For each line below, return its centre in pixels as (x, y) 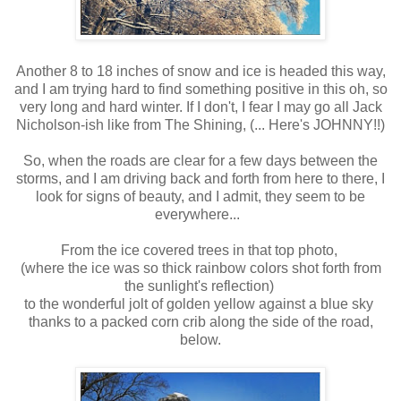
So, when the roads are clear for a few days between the (200, 160)
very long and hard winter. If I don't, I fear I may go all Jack (200, 107)
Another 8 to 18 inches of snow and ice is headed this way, (200, 71)
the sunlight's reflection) (200, 286)
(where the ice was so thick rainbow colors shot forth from (200, 268)
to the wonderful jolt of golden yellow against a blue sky (200, 303)
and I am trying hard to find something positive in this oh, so (200, 89)
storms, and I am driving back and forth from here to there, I (200, 178)
